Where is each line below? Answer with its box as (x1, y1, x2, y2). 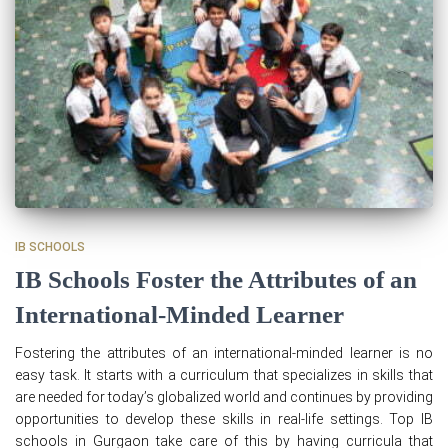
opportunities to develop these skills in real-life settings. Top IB (15, 410, 433, 427)
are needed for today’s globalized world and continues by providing (15, 388, 433, 405)
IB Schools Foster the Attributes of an (15, 265, 417, 293)
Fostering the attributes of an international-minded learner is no (15, 344, 433, 361)
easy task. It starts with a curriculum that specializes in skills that (15, 366, 433, 383)
